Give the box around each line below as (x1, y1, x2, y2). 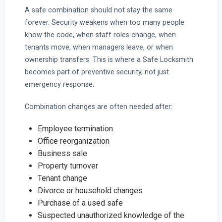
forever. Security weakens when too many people (24, 18, 184, 27)
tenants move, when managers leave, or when (24, 43, 173, 52)
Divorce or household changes (37, 186, 143, 196)
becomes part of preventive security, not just (24, 68, 169, 76)
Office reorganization (37, 136, 110, 146)
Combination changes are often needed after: (24, 102, 172, 111)
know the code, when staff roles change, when (24, 31, 176, 39)
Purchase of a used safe (37, 198, 123, 208)
